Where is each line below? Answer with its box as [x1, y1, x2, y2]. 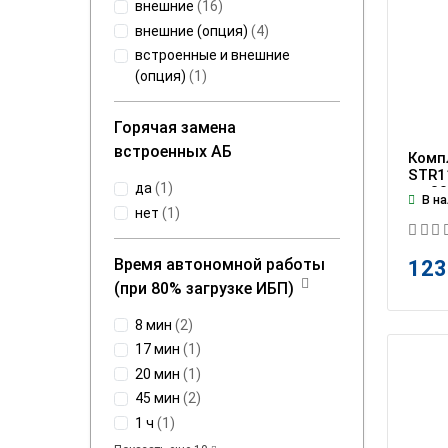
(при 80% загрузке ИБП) [114, 278, 294, 298]
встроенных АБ [114, 142, 232, 162]
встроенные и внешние [135, 47, 290, 64]
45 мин [135, 390, 180, 407]
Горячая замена [114, 118, 236, 138]
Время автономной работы [114, 254, 325, 274]
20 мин [135, 365, 180, 382]
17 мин [135, 341, 180, 358]
